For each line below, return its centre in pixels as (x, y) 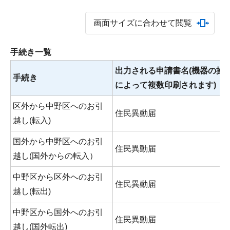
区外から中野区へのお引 (58, 106)
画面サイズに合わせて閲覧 (142, 23)
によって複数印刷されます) (166, 85)
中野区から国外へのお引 (58, 212)
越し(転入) (32, 120)
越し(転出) (32, 191)
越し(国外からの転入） (55, 156)
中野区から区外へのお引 (58, 177)
